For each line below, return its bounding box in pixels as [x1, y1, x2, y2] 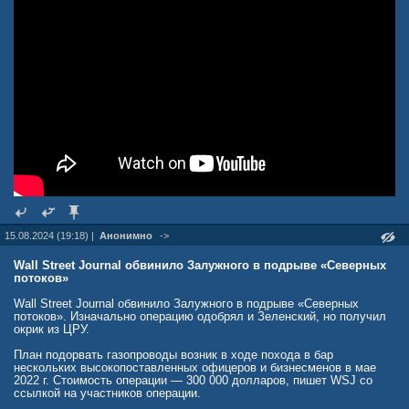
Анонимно [100, 230, 152, 241]
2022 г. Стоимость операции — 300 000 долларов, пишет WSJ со [14, 373, 372, 387]
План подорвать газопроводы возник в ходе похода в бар [14, 348, 333, 362]
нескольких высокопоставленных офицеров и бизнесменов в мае [14, 361, 376, 374]
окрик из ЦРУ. [14, 322, 89, 336]
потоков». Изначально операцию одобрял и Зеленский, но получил [14, 309, 386, 323]
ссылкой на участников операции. [14, 386, 201, 400]
